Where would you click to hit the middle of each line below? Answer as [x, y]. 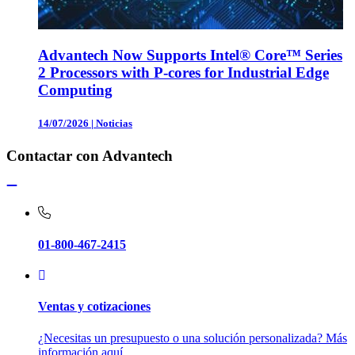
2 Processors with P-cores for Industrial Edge [183, 73]
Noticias [114, 123]
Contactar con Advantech [90, 155]
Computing [75, 90]
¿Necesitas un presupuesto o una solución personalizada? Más [193, 338]
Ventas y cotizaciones [94, 307]
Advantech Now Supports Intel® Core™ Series [190, 55]
